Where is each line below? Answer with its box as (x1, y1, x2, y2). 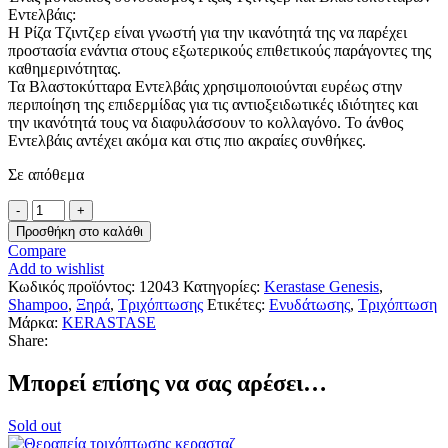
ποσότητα (31, 306, 92, 324)
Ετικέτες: (207, 295, 265, 313)
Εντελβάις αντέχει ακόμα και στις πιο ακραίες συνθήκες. (8, 131, 366, 149)
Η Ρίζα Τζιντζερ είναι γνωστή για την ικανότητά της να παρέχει (8, 23, 407, 41)
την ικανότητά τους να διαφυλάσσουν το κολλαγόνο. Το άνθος (8, 113, 403, 131)
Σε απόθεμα (8, 165, 84, 183)
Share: (8, 331, 48, 349)
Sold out (8, 416, 61, 434)
